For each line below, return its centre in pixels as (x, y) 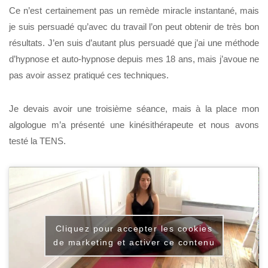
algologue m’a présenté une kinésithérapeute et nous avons (134, 125)
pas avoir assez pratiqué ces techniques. (89, 75)
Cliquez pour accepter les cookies (134, 228)
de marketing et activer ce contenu (134, 242)
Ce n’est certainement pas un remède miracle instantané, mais (134, 10)
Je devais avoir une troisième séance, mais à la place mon (134, 109)
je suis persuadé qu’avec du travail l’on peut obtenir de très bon (134, 26)
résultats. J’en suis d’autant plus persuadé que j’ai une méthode (134, 42)
